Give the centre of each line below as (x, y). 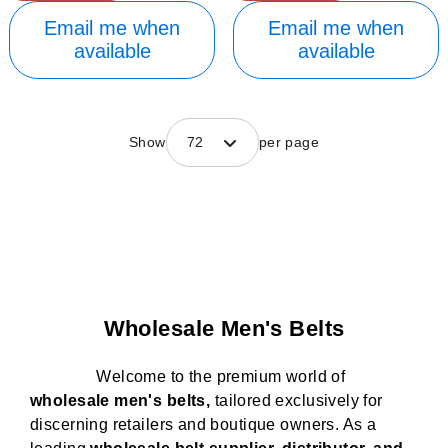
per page (289, 142)
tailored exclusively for (296, 401)
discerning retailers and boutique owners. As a (203, 425)
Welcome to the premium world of (188, 377)
